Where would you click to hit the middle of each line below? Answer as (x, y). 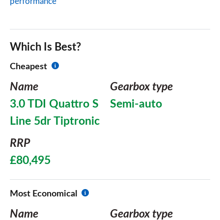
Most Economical (43, 194)
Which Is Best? (45, 47)
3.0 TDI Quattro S (54, 104)
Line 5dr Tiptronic (55, 121)
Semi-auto (136, 104)
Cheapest (28, 67)
